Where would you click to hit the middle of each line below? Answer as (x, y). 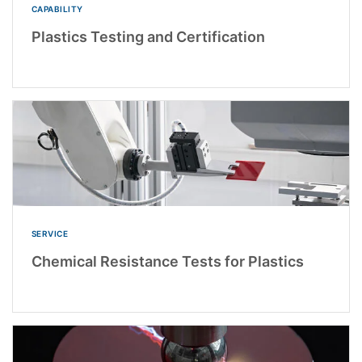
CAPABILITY (57, 9)
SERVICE (49, 234)
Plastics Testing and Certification (148, 37)
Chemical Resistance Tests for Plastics (167, 262)
